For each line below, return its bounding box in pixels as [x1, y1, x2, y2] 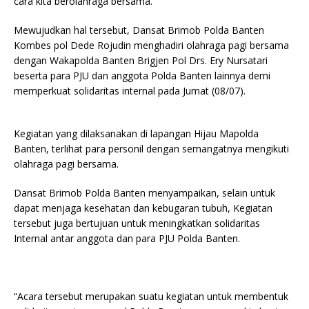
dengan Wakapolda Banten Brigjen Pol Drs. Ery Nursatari [14, 54, 268, 68]
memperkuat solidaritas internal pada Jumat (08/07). [14, 84, 246, 98]
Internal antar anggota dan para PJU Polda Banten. [14, 232, 240, 246]
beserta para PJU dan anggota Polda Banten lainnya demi [14, 69, 270, 83]
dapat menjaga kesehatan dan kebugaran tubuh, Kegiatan [14, 201, 272, 215]
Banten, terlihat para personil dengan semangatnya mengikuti [14, 142, 289, 156]
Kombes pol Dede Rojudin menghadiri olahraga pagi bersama [14, 39, 289, 52]
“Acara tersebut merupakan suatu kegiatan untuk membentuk [14, 290, 288, 303]
